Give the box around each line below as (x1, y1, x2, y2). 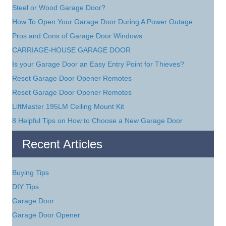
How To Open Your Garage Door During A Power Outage (12, 18, 193, 26)
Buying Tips (12, 168, 49, 177)
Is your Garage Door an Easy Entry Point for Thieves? (12, 60, 184, 68)
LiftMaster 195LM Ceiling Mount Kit (12, 102, 124, 110)
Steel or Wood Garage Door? (12, 4, 105, 12)
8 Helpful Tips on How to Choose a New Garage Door (12, 117, 183, 125)
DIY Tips (12, 183, 39, 191)
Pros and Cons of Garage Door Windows (12, 32, 142, 40)
